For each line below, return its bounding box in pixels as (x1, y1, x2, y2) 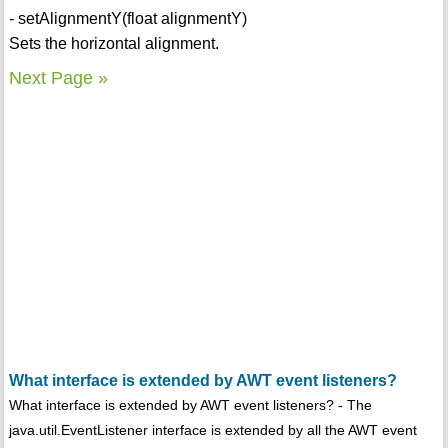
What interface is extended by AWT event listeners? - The (8, 397, 372, 414)
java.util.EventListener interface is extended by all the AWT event (8, 422, 417, 439)
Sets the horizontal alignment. (8, 35, 219, 53)
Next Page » (8, 68, 108, 89)
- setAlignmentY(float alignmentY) (8, 10, 247, 28)
